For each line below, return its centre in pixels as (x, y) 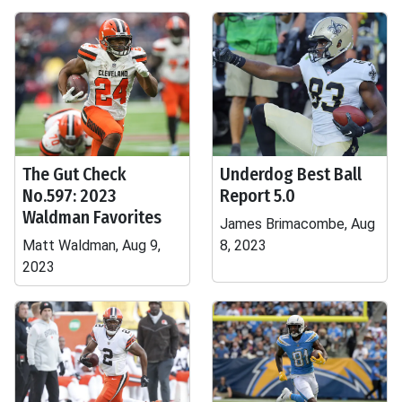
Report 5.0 (258, 196)
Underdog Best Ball (291, 174)
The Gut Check (74, 174)
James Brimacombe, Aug (297, 224)
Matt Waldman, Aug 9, (92, 245)
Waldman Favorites (92, 217)
